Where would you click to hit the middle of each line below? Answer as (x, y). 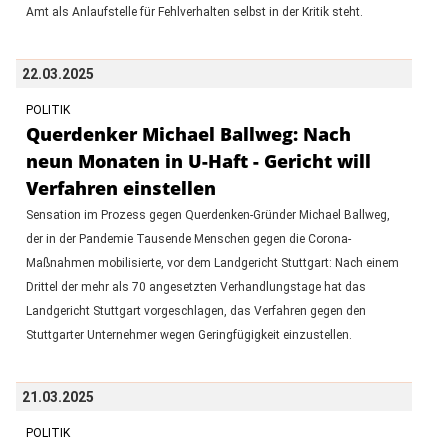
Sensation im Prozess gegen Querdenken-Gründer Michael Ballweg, (207, 214)
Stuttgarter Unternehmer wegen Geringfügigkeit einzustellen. (188, 334)
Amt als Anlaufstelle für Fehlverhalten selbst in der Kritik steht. (194, 11)
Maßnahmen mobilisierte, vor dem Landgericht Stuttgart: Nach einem (212, 262)
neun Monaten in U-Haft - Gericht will (198, 160)
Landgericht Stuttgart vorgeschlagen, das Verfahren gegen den (195, 310)
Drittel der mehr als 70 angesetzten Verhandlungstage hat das (195, 286)
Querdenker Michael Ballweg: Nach (188, 133)
